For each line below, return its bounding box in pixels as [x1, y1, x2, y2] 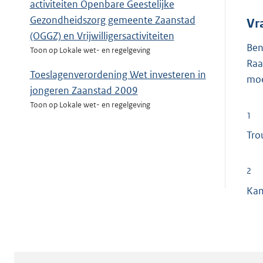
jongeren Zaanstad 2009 [29, 84, 138, 97]
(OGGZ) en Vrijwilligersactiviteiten [29, 29, 174, 43]
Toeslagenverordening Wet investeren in [29, 68, 206, 82]
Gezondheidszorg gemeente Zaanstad [29, 14, 195, 27]
